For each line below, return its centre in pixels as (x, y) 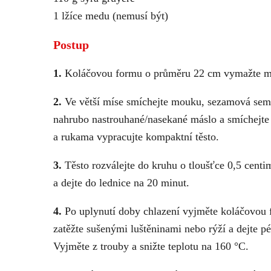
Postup (71, 45)
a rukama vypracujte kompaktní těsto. (136, 137)
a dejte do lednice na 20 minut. (121, 183)
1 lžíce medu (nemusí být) (111, 16)
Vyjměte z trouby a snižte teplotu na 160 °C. (151, 246)
